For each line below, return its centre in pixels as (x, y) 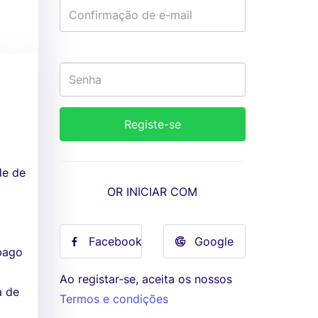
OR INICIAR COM (153, 192)
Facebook (115, 241)
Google (214, 241)
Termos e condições (114, 299)
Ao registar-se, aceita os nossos (146, 279)
